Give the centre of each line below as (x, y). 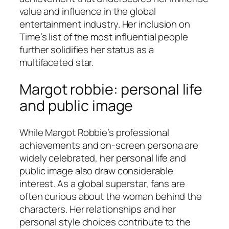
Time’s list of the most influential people (104, 37)
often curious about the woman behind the (111, 196)
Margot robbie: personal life (111, 89)
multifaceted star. (57, 63)
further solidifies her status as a (87, 50)
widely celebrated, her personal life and (103, 158)
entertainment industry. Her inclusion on (105, 24)
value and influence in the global (88, 12)
